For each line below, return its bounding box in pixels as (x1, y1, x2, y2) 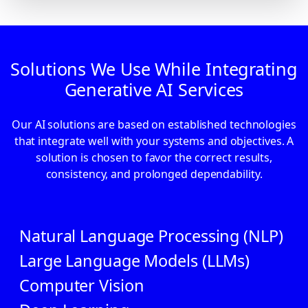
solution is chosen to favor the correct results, (35, 150, 273, 166)
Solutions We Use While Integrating (10, 57, 298, 81)
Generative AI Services (64, 78, 244, 102)
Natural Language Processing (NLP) (19, 225, 283, 247)
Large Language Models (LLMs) (19, 250, 250, 272)
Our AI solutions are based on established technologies (12, 117, 296, 133)
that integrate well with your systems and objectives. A (14, 133, 294, 149)
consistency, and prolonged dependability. (45, 166, 263, 182)
